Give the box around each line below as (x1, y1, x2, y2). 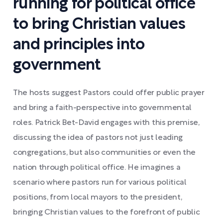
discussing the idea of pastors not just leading (13, 134, 183, 141)
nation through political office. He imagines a (13, 164, 181, 171)
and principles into (13, 37, 145, 52)
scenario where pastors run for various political (13, 179, 187, 186)
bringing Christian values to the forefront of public (13, 209, 200, 216)
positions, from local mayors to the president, (13, 194, 182, 201)
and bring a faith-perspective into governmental (13, 104, 192, 111)
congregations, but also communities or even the (13, 149, 196, 156)
